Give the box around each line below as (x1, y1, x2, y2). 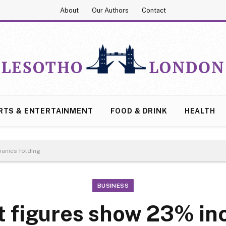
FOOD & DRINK (110, 107, 167, 115)
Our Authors (92, 6, 129, 14)
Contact (142, 6, 166, 14)
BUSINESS (97, 182, 129, 189)
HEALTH (184, 107, 215, 115)
